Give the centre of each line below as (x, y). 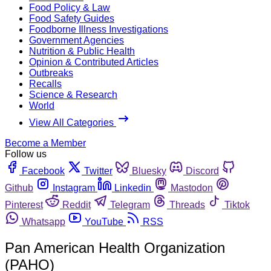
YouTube (104, 221)
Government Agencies (77, 40)
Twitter (98, 171)
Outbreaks (51, 73)
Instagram (74, 188)
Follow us (26, 154)
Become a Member (45, 143)
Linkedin (133, 188)
